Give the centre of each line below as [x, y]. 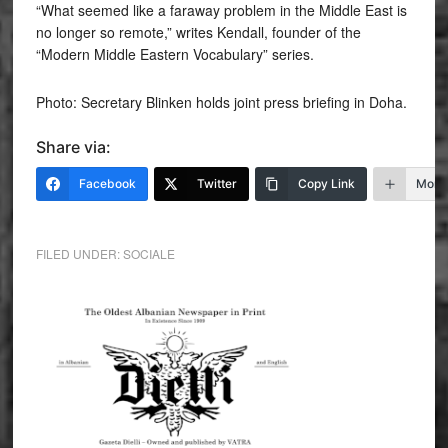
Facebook [107, 183]
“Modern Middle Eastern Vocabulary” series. [174, 53]
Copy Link [326, 183]
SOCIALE [148, 253]
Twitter [216, 183]
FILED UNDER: [79, 253]
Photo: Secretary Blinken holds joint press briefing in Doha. [221, 101]
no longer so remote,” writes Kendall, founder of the [198, 31]
